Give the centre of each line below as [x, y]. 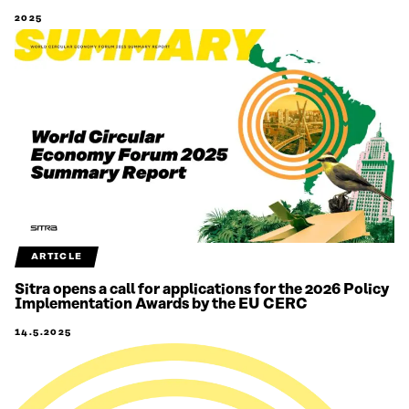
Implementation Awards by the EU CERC [161, 304]
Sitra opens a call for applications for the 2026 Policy [202, 289]
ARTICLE [57, 256]
